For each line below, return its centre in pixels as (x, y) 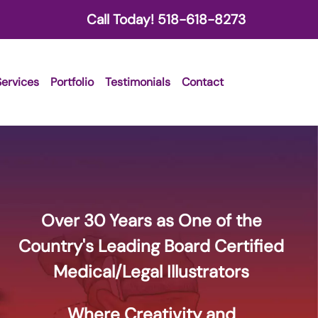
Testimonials (137, 82)
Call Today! (122, 19)
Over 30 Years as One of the (151, 221)
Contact (202, 82)
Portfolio (72, 82)
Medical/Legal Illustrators (152, 272)
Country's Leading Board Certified (152, 246)
